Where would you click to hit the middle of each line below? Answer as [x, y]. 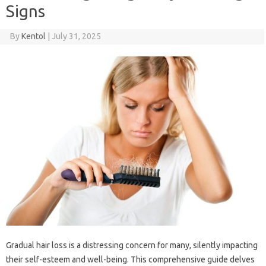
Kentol [33, 36]
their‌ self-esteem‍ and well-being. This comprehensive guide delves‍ [130, 259]
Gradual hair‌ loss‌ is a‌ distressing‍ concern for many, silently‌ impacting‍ [132, 245]
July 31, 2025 [76, 36]
